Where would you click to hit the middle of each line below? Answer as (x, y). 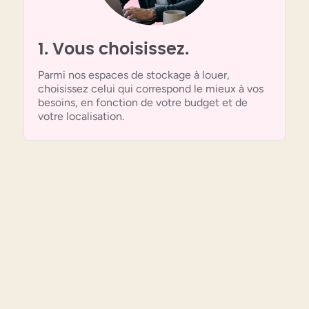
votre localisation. (81, 116)
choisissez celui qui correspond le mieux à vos (151, 88)
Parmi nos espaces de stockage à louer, (134, 74)
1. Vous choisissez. (113, 49)
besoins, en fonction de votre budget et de (143, 102)
